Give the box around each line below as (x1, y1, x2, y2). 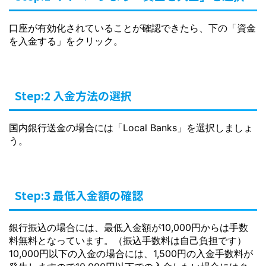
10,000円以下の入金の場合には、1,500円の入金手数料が (9, 248, 253, 259)
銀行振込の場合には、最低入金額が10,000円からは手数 (9, 221, 248, 233)
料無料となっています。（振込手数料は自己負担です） (9, 235, 246, 246)
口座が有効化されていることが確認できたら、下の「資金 (9, 22, 256, 34)
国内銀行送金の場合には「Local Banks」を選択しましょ (9, 122, 253, 134)
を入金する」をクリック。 (9, 35, 123, 47)
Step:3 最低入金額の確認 (15, 187, 143, 203)
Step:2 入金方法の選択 (15, 87, 132, 103)
